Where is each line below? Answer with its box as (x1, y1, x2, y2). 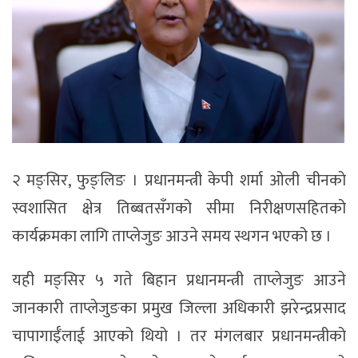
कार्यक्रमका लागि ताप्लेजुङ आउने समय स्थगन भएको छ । (12, 223, 332, 251)
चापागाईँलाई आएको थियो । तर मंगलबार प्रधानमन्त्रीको (12, 323, 346, 351)
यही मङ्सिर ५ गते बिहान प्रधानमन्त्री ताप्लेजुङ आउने (12, 267, 346, 295)
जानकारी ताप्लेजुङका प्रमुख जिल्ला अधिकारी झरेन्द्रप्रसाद (12, 295, 346, 323)
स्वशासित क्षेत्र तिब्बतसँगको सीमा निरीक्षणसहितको (12, 195, 346, 223)
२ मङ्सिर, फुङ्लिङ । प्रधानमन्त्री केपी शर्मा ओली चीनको (12, 167, 346, 195)
